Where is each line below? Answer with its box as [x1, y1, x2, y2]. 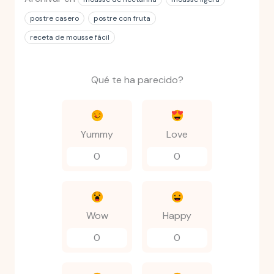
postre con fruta [93, 13, 150, 23]
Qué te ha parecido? [91, 73, 183, 86]
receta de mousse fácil [29, 32, 109, 42]
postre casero [29, 13, 79, 23]
